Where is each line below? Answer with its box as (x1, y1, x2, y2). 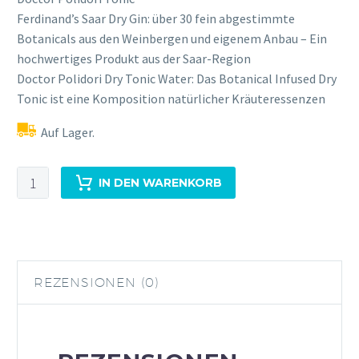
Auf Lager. (41, 124, 95, 141)
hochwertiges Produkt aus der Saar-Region (17, 50, 251, 67)
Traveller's (17, 188, 75, 205)
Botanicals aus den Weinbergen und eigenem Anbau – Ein (17, 30, 327, 46)
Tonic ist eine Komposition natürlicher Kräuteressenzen (17, 90, 325, 107)
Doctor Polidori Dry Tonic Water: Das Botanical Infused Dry (17, 70, 337, 87)
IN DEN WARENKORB (99, 175, 222, 191)
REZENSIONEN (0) (34, 275, 159, 291)
